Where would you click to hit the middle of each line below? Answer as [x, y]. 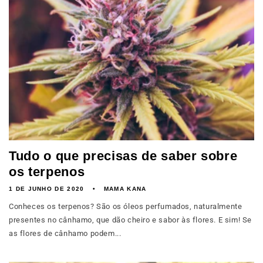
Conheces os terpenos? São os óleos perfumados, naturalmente [126, 206]
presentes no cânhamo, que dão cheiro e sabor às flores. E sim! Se [131, 220]
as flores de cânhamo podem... [65, 233]
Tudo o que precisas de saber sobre [123, 156]
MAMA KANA [125, 189]
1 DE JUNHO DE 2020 [47, 189]
